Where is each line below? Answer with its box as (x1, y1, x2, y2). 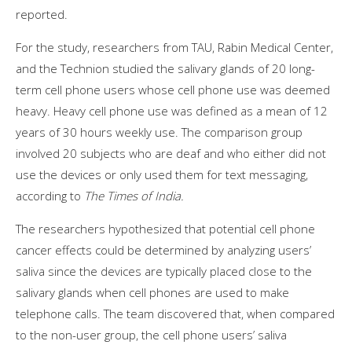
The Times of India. (84, 187, 184, 203)
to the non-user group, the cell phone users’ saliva (16, 326, 287, 343)
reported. (16, 5, 68, 22)
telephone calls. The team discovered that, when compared (16, 305, 335, 321)
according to (16, 187, 84, 203)
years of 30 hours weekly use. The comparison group (16, 123, 302, 140)
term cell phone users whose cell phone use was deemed (16, 81, 330, 97)
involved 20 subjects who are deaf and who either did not (16, 145, 326, 161)
